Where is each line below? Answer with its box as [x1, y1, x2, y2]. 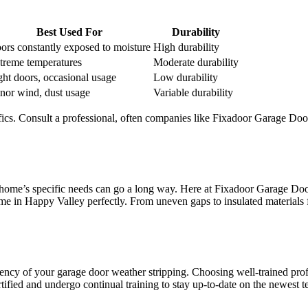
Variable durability [153, 86, 233, 98]
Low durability [153, 71, 218, 83]
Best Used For [36, 25, 102, 38]
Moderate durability [153, 56, 239, 68]
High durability [153, 41, 219, 53]
